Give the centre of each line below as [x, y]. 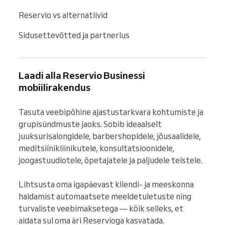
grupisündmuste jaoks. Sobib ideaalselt [90, 124]
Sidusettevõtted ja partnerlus [74, 35]
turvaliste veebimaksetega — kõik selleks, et [101, 208]
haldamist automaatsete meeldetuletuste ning [105, 196]
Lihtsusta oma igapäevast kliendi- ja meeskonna [106, 184]
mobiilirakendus [54, 87]
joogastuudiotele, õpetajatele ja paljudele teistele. [110, 160]
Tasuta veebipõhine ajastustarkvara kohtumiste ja [111, 112]
